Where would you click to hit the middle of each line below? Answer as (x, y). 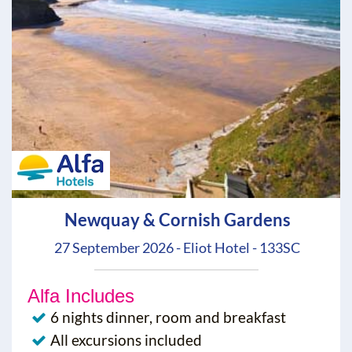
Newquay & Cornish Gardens (177, 220)
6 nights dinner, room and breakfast (168, 317)
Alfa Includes (81, 296)
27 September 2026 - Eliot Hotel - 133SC (177, 248)
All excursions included (126, 340)
